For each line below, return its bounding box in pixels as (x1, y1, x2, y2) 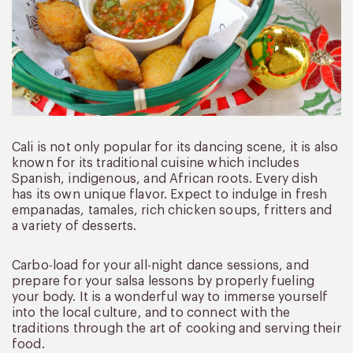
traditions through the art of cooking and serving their (12, 322, 341, 336)
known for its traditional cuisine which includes (12, 157, 299, 170)
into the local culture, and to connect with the (12, 307, 291, 320)
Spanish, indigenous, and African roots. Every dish (12, 173, 318, 186)
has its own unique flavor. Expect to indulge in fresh (12, 188, 328, 202)
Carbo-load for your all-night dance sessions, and (12, 259, 309, 273)
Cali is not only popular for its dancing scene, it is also (12, 141, 339, 154)
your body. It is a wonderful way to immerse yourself (12, 291, 329, 304)
